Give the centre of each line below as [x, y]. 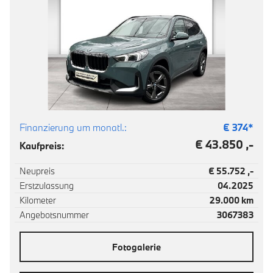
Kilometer [38, 200]
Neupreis [37, 171]
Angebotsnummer [54, 215]
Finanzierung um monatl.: [73, 127]
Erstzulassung [47, 186]
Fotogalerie [136, 247]
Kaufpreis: [42, 146]
